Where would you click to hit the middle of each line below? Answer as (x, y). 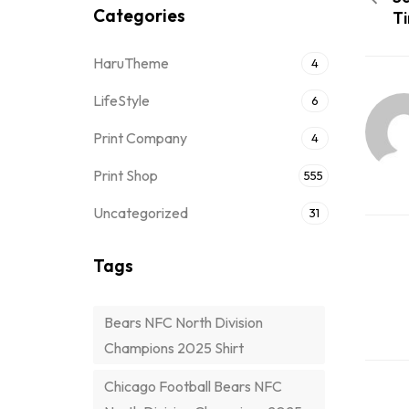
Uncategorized (141, 213)
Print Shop (126, 175)
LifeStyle (121, 100)
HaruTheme (131, 63)
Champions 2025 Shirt (174, 348)
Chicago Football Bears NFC (193, 386)
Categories (139, 16)
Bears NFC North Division (184, 322)
